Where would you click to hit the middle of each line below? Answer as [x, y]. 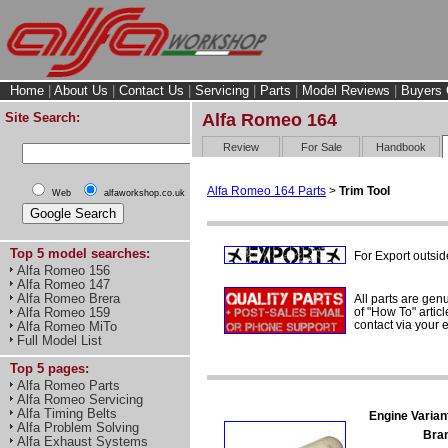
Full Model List [59, 340]
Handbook [401, 146]
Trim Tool [364, 190]
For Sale [321, 146]
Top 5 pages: [49, 368]
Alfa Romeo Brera [68, 298]
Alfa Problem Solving [78, 427]
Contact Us [151, 90]
